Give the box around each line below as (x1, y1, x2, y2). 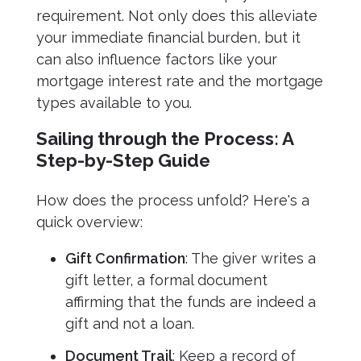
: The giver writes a (185, 249, 316, 267)
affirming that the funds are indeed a (65, 293, 316, 310)
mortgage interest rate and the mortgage (36, 72, 323, 89)
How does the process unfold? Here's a (36, 191, 309, 209)
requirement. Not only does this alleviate (36, 6, 317, 24)
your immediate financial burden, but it (36, 28, 301, 46)
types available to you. (36, 93, 192, 111)
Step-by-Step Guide (36, 149, 210, 171)
